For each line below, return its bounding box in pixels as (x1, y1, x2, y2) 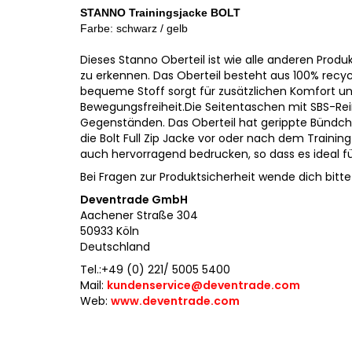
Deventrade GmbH (80, 192, 188, 207)
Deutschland (80, 239, 150, 255)
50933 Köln (80, 223, 139, 239)
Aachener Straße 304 (80, 207, 198, 223)
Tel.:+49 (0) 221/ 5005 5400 (80, 262, 233, 277)
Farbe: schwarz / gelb (80, 22, 188, 35)
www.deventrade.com (111, 293, 240, 309)
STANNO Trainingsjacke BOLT (80, 6, 240, 19)
